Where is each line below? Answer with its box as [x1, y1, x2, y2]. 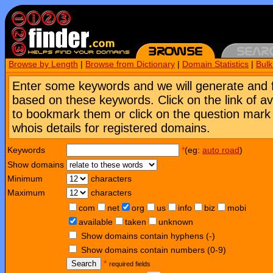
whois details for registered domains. [12, 121, 210, 135]
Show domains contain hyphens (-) [81, 232, 215, 241]
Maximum [7, 188, 45, 197]
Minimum [7, 174, 43, 183]
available [79, 218, 113, 227]
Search [71, 259, 96, 268]
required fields [109, 260, 151, 268]
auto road [202, 146, 239, 155]
